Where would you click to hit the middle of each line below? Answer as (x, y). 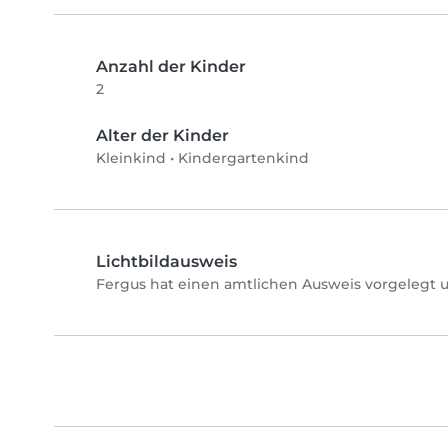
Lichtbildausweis (166, 262)
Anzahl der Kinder (171, 67)
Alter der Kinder (162, 136)
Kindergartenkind (243, 158)
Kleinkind (131, 158)
